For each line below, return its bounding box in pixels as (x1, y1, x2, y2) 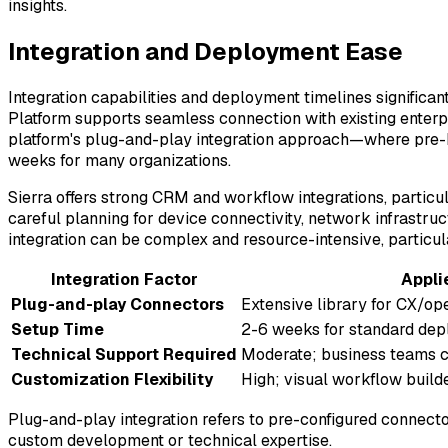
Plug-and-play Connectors (11, 293, 224, 315)
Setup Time (11, 318, 104, 340)
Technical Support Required (11, 343, 237, 365)
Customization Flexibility (11, 368, 213, 390)
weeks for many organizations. (8, 149, 231, 171)
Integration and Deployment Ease (8, 35, 403, 67)
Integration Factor (50, 268, 198, 290)
